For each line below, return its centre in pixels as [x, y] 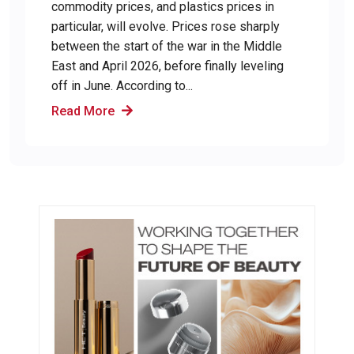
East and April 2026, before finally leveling [168, 66]
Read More [85, 111]
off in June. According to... [122, 85]
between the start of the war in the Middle [167, 46]
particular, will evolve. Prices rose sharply [166, 26]
